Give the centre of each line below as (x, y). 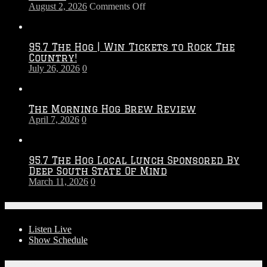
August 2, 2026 (58, 7)
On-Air (17, 206)
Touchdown (167, 17)
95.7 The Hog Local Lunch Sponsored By (134, 161)
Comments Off (117, 7)
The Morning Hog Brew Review (112, 109)
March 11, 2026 (58, 182)
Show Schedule (58, 240)
